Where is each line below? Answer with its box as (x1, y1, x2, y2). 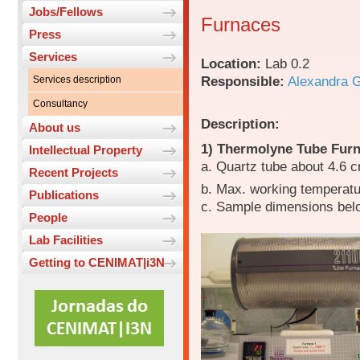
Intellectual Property (29, 143, 142, 157)
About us (29, 121, 80, 135)
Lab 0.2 (265, 55, 309, 72)
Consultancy (33, 98, 88, 110)
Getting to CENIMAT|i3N (29, 256, 165, 270)
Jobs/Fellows (29, 5, 103, 19)
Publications (29, 188, 99, 202)
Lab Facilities (29, 233, 103, 247)
